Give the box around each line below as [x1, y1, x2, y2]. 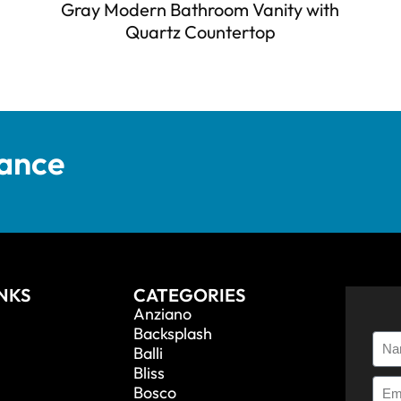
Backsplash [132, 322, 212, 344]
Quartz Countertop [124, 20, 276, 43]
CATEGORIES [132, 283, 245, 306]
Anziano [132, 303, 192, 324]
